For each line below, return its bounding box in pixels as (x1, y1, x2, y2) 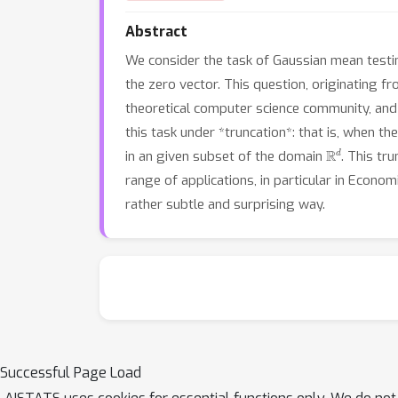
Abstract (125, 22, 187, 41)
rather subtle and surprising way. (125, 195, 325, 213)
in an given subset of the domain (125, 147, 326, 165)
